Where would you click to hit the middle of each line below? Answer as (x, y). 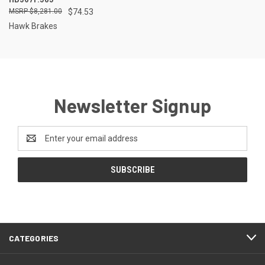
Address (33, 144)
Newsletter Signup (132, 105)
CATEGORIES (34, 238)
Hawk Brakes (33, 26)
